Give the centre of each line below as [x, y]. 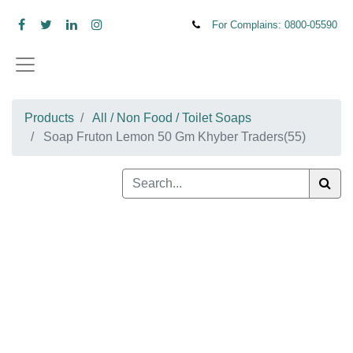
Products [49, 141]
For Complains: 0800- [280, 26]
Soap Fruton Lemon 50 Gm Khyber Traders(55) [175, 160]
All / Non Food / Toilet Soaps [172, 141]
